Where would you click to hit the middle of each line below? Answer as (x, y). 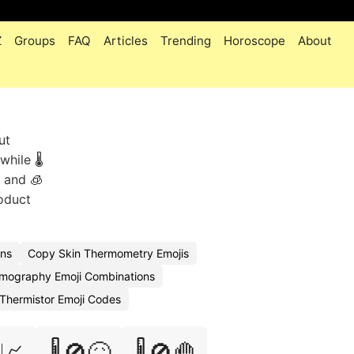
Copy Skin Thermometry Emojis (108, 253)
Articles (126, 41)
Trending (186, 41)
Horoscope (254, 41)
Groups (35, 41)
